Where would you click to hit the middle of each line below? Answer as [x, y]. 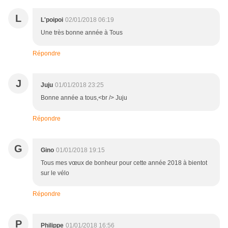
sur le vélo [55, 173]
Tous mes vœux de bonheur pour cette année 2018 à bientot [124, 163]
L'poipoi [52, 20]
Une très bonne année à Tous [82, 33]
